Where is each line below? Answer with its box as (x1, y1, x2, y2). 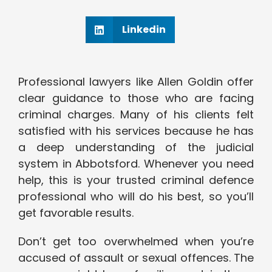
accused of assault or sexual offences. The (18, 250, 254, 266)
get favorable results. (18, 205, 134, 221)
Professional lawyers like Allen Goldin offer (18, 74, 254, 90)
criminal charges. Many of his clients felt (18, 107, 254, 123)
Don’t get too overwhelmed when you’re (18, 234, 254, 250)
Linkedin (121, 22, 166, 37)
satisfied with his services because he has (18, 123, 254, 139)
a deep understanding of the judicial (18, 140, 254, 155)
